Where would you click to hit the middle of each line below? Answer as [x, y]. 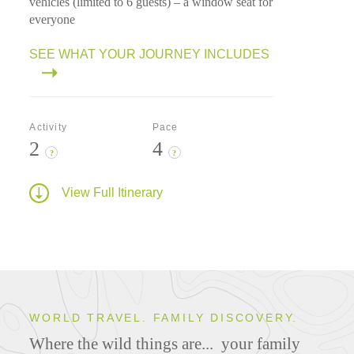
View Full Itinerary [113, 192]
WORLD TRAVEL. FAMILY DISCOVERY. [164, 318]
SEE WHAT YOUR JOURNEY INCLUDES [150, 55]
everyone [53, 20]
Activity [48, 128]
